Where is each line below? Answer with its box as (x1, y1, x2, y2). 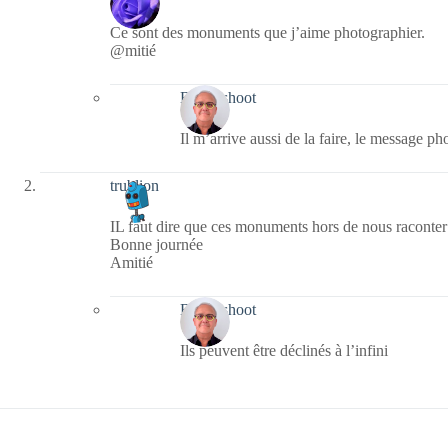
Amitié (110, 254, 153, 272)
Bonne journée (110, 236, 203, 254)
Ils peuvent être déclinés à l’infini (180, 342, 388, 360)
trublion (110, 176, 159, 194)
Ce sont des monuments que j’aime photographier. (110, 24, 425, 42)
